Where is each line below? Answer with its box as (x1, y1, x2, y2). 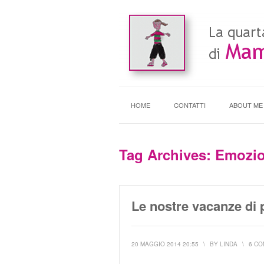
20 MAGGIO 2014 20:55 (131, 240, 199, 248)
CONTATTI (174, 100, 206, 110)
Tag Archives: (119, 144, 215, 164)
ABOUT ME (229, 100, 263, 110)
